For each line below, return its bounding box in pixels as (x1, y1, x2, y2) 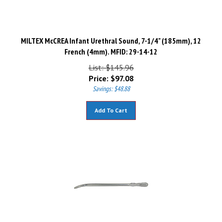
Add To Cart (95, 102, 127, 110)
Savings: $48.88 (92, 80, 130, 89)
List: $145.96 (88, 58, 134, 68)
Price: (88, 69, 109, 79)
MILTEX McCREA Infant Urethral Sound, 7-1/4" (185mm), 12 (21, 31, 201, 41)
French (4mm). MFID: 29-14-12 (64, 42, 158, 52)
